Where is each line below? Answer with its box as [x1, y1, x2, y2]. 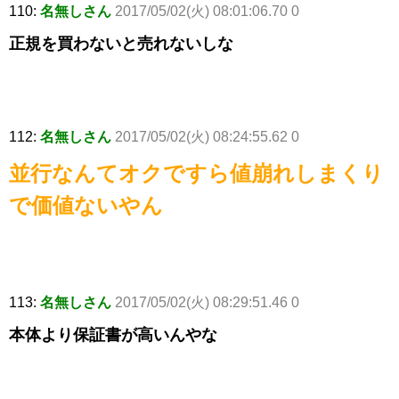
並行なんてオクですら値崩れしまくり [9, 161, 384, 186]
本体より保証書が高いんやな [9, 326, 217, 345]
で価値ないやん [9, 193, 163, 218]
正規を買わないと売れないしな [9, 35, 233, 53]
